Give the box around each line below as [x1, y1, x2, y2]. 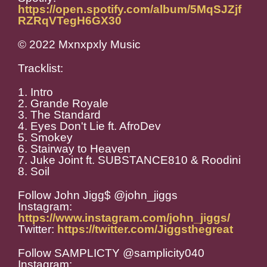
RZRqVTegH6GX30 [18, 14, 122, 27]
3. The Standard [18, 108, 101, 122]
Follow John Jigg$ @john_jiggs [18, 189, 178, 202]
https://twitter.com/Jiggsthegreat [57, 223, 233, 236]
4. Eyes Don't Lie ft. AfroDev [18, 120, 161, 133]
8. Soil [18, 165, 49, 178]
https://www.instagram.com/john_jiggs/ [18, 212, 230, 225]
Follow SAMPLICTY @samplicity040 [18, 247, 204, 260]
